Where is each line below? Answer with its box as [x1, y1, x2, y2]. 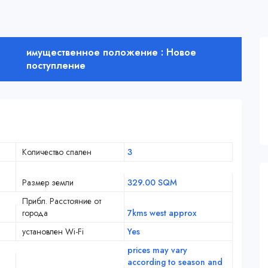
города [22, 207, 48, 220]
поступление [26, 59, 86, 73]
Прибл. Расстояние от [22, 195, 101, 208]
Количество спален [22, 146, 92, 159]
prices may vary [127, 244, 187, 257]
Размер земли [22, 176, 74, 189]
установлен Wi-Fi [22, 226, 84, 238]
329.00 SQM [127, 176, 177, 189]
